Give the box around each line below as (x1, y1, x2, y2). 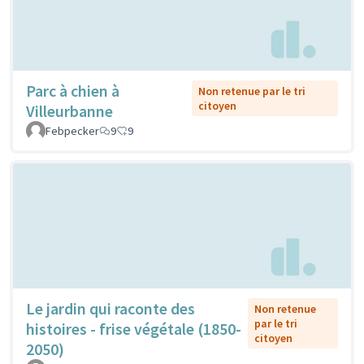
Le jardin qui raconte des (26, 297, 195, 318)
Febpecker (45, 123, 99, 139)
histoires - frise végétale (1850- (26, 318, 241, 339)
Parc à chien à (26, 80, 119, 102)
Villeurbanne (26, 101, 113, 122)
